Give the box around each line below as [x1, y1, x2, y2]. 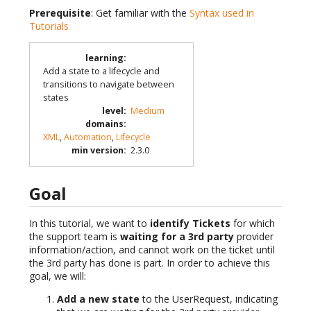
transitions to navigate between [42, 78, 174, 91]
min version [71, 144, 124, 157]
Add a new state [57, 292, 140, 306]
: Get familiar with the [91, 6, 190, 19]
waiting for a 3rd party [120, 230, 234, 244]
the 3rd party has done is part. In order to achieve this [29, 256, 270, 270]
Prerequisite [29, 6, 91, 19]
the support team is [29, 230, 120, 244]
